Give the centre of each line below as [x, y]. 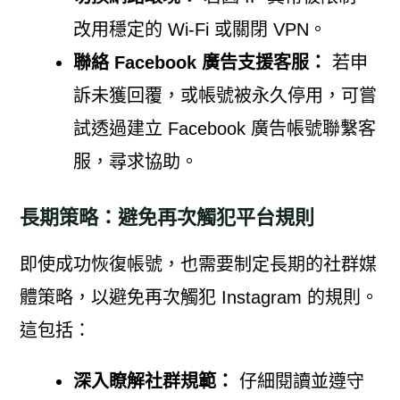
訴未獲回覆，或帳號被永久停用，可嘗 [225, 95]
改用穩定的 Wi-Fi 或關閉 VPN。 [200, 29]
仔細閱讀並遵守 [299, 381]
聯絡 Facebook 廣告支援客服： [200, 62]
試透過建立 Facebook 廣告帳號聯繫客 [224, 128]
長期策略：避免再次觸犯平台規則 [167, 217]
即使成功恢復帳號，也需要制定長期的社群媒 [198, 264]
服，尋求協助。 [135, 161]
